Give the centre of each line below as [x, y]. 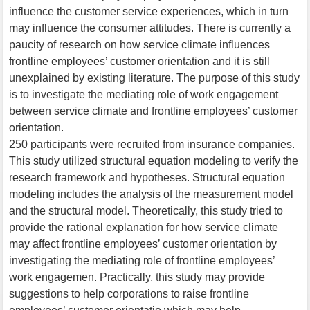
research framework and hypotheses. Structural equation [147, 177]
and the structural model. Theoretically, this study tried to [146, 210]
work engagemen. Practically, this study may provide [137, 277]
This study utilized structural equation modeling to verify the [154, 161]
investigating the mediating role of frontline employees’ [142, 260]
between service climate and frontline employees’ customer [153, 111]
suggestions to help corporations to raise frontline [129, 293]
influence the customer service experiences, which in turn [149, 11]
